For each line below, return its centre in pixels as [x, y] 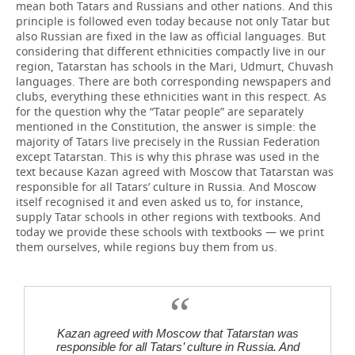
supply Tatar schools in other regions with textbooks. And [168, 217]
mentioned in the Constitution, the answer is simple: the [166, 126]
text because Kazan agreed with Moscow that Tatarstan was [175, 172]
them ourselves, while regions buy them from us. [147, 247]
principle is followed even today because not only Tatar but [173, 21]
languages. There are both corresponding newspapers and [174, 81]
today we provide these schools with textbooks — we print [170, 232]
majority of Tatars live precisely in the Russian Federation [168, 141]
